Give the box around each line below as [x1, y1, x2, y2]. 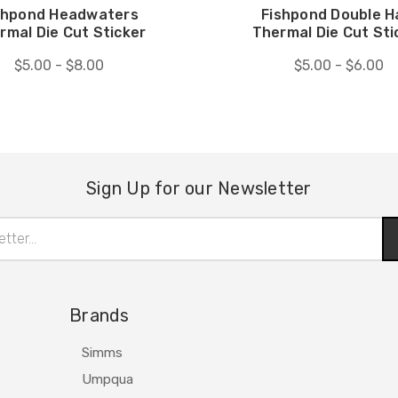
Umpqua [82, 370, 134, 387]
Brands [69, 304, 130, 326]
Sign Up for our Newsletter [86, 177, 312, 199]
